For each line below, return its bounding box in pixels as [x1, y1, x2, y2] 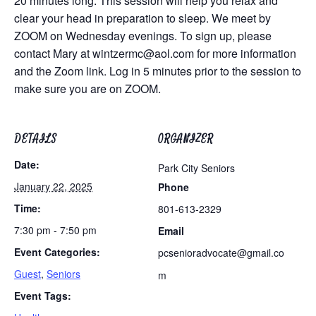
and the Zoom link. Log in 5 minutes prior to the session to [14, 63, 301, 79]
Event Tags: [14, 288, 71, 303]
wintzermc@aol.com [92, 45, 194, 61]
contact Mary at [14, 45, 92, 61]
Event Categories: [14, 245, 100, 259]
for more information [194, 45, 296, 61]
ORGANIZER [158, 132, 214, 146]
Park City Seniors [158, 161, 235, 175]
